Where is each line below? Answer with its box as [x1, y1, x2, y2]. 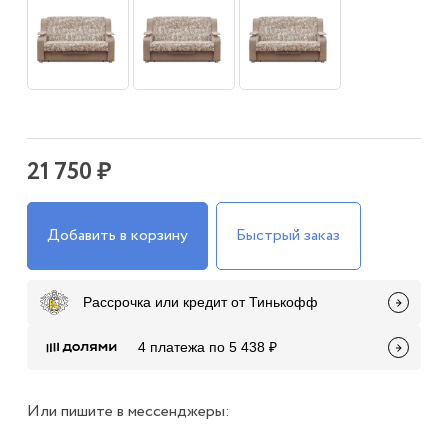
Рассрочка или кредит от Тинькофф [82, 294, 318, 310]
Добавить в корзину [47, 223, 189, 247]
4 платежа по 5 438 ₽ [137, 339, 277, 355]
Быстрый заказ [236, 223, 341, 247]
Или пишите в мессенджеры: [26, 399, 230, 423]
